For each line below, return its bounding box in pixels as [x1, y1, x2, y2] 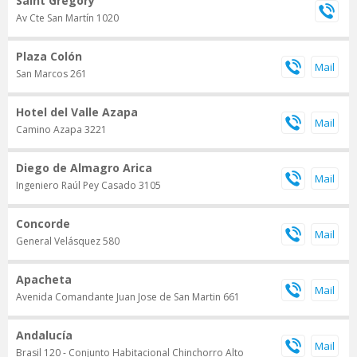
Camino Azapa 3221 [16, 123, 107, 137]
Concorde [16, 216, 70, 232]
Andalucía [16, 328, 73, 343]
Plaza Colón [16, 49, 82, 65]
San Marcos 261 [16, 67, 87, 81]
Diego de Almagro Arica [16, 160, 152, 176]
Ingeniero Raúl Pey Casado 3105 [16, 178, 161, 193]
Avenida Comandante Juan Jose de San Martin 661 [16, 290, 240, 304]
